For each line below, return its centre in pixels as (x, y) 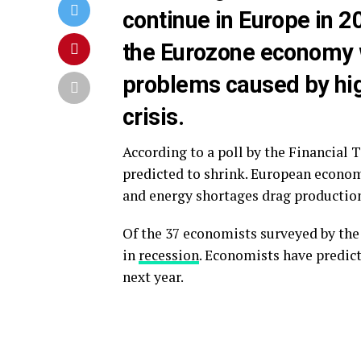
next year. (153, 277)
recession (169, 255)
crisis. (153, 117)
